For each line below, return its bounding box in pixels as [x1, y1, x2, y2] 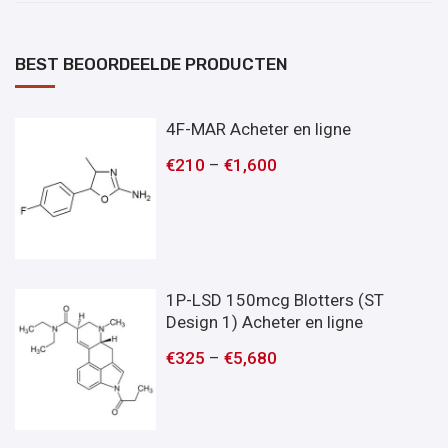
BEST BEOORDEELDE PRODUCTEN [15, 53, 288, 74]
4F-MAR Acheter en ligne [166, 118, 352, 139]
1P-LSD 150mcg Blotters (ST [166, 289, 385, 310]
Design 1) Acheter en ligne [166, 311, 364, 332]
